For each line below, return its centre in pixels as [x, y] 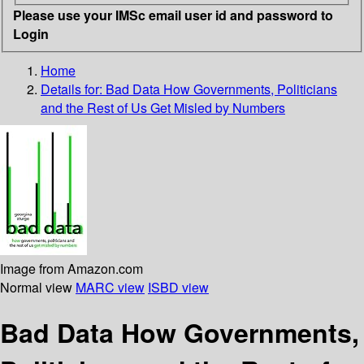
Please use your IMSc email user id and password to [173, 15]
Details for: [73, 89]
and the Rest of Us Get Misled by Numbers [163, 107]
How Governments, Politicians [250, 89]
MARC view [110, 287]
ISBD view [178, 287]
